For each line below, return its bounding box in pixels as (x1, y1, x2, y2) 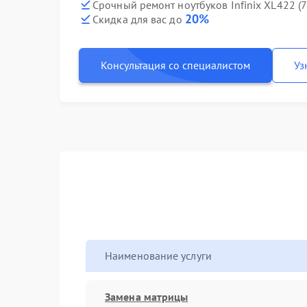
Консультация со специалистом (101, 58, 250, 72)
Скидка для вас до (93, 12, 185, 26)
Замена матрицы (105, 289, 188, 304)
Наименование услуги (105, 249, 212, 262)
